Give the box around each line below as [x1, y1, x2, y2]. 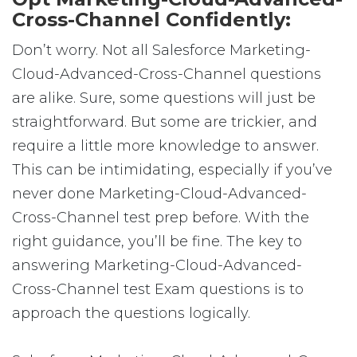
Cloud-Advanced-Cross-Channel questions [12, 65, 321, 83]
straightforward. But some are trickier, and [12, 113, 317, 131]
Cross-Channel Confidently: [12, 8, 291, 31]
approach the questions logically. [12, 304, 250, 322]
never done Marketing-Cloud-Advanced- [12, 185, 307, 202]
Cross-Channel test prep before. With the [12, 209, 309, 226]
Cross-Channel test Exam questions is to [12, 280, 304, 298]
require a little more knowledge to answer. [12, 137, 319, 155]
